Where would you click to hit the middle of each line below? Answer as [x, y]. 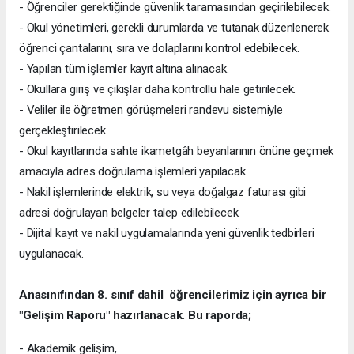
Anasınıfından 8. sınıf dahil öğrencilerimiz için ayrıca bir [173, 294]
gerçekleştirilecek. [64, 130]
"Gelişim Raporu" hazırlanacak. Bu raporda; [135, 315]
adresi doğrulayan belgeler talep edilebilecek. [130, 212]
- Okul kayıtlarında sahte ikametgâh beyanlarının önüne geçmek [177, 151]
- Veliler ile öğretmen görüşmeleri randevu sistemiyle [151, 109]
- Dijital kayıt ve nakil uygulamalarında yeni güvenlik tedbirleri [167, 233]
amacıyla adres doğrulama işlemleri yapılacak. [134, 171]
